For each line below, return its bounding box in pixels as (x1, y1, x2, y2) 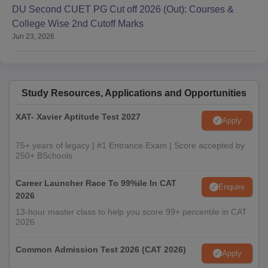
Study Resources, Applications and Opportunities (22, 88, 246, 99)
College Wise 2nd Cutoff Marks (12, 19, 144, 29)
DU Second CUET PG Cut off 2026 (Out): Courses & (12, 4, 234, 15)
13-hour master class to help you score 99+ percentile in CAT (16, 207, 247, 217)
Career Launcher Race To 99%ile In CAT (16, 178, 176, 188)
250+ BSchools (16, 151, 72, 161)
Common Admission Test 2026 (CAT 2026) (16, 245, 186, 255)
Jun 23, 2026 (12, 32, 54, 41)
